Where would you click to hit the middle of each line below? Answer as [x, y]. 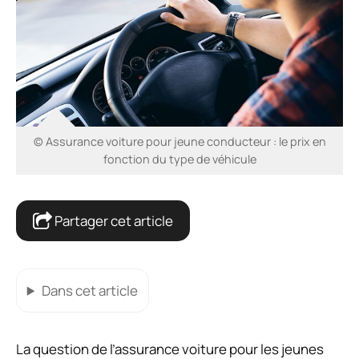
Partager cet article [113, 221]
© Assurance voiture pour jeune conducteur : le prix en [179, 142]
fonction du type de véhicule [179, 159]
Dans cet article [89, 290]
